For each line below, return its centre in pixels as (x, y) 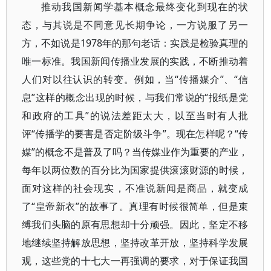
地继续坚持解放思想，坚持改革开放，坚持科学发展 (135, 243)
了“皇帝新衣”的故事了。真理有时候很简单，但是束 (135, 206)
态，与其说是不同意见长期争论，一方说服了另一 (135, 25)
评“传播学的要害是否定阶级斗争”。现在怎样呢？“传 (135, 134)
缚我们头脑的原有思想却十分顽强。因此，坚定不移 (135, 224)
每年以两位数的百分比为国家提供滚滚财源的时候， (135, 170)
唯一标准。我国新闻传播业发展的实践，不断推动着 (135, 61)
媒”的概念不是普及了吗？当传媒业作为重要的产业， (135, 152)
